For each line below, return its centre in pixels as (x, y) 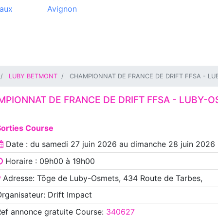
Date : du (22, 144)
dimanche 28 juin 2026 (173, 144)
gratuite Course (72, 211)
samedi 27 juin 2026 (79, 144)
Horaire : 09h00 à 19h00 (49, 161)
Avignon (62, 9)
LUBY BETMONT (33, 76)
